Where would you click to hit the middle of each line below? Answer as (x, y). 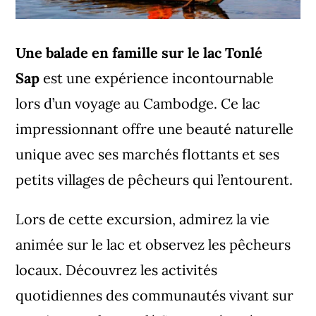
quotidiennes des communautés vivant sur (155, 296)
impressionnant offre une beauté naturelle (155, 129)
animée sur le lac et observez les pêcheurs (153, 245)
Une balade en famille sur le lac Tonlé (139, 53)
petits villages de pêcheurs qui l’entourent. (154, 180)
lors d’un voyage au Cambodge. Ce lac (138, 104)
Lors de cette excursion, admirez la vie (143, 219)
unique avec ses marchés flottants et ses (148, 154)
